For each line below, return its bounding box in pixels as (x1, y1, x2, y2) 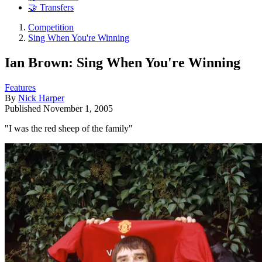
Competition (28, 22, 74, 33)
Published (5, 103, 43, 113)
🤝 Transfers (28, 2, 74, 13)
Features (5, 82, 36, 92)
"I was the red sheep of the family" (5, 123, 133, 133)
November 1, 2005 (43, 103, 113, 113)
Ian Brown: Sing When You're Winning (5, 54, 240, 70)
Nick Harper (18, 92, 64, 103)
